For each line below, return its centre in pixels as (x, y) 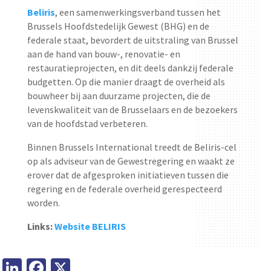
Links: (41, 227)
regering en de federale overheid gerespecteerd (124, 189)
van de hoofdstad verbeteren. (87, 124)
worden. (43, 203)
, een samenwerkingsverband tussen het (138, 12)
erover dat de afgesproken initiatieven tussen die (128, 175)
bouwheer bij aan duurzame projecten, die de (119, 96)
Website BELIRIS (90, 227)
